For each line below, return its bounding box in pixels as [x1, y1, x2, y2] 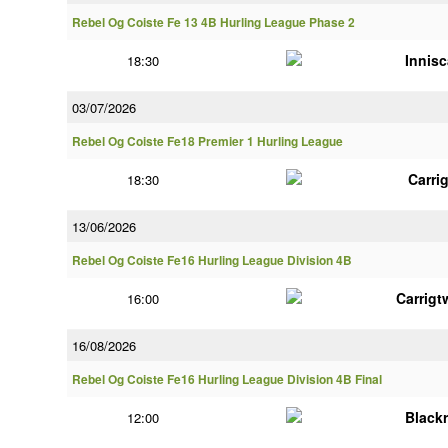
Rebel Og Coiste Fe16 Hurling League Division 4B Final [72, 371, 382, 388]
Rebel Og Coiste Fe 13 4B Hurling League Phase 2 [72, 14, 355, 31]
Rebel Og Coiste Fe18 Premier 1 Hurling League [72, 133, 343, 150]
